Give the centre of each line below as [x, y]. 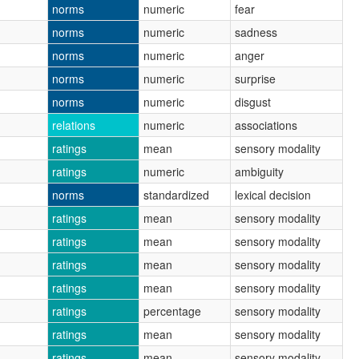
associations [266, 125]
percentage [172, 311]
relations [74, 125]
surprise [255, 78]
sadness [256, 32]
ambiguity [259, 171]
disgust [253, 101]
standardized [176, 194]
